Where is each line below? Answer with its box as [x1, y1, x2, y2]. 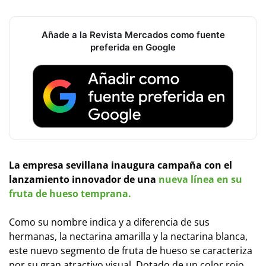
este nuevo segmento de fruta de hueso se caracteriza [9, 243, 252, 257]
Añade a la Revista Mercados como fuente [41, 28, 225, 40]
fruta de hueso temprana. [9, 186, 131, 200]
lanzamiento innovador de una [9, 172, 159, 186]
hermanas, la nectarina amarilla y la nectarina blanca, [9, 229, 248, 243]
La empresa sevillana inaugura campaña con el [9, 158, 232, 172]
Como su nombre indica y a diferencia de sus [9, 215, 210, 229]
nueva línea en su [159, 172, 242, 186]
